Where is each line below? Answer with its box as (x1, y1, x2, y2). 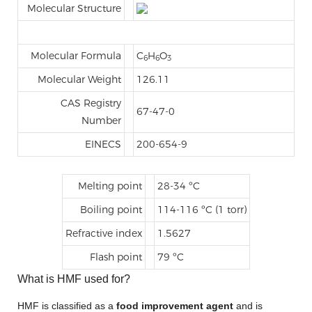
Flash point (90, 250, 142, 263)
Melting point (78, 179, 142, 192)
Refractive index (65, 226, 142, 240)
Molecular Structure (27, 1, 121, 15)
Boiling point (80, 203, 142, 216)
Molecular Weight (38, 72, 121, 86)
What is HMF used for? (17, 272, 130, 285)
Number (81, 114, 121, 127)
